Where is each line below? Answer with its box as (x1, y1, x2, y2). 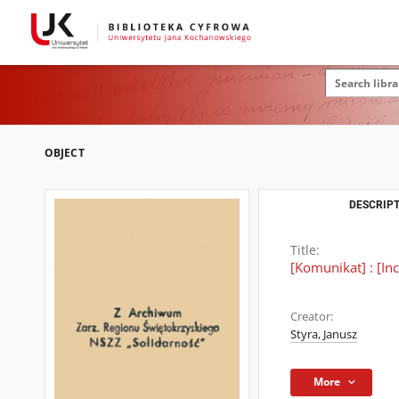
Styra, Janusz (290, 327, 357, 342)
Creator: (290, 309, 333, 324)
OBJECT (45, 145, 85, 160)
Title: (290, 241, 320, 258)
